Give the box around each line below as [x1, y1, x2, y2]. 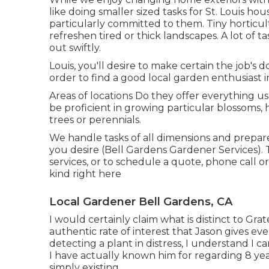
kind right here [49, 168, 121, 180]
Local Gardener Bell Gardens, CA [49, 195, 232, 208]
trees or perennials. [49, 113, 141, 125]
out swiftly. [49, 41, 101, 53]
